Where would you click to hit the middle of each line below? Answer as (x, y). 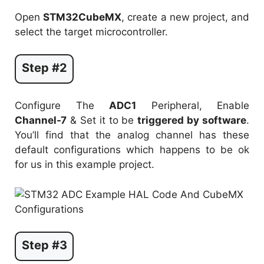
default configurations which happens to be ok (132, 150)
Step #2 (44, 68)
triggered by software (192, 121)
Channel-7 (41, 121)
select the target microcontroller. (91, 32)
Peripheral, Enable (193, 106)
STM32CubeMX (82, 17)
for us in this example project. (85, 165)
